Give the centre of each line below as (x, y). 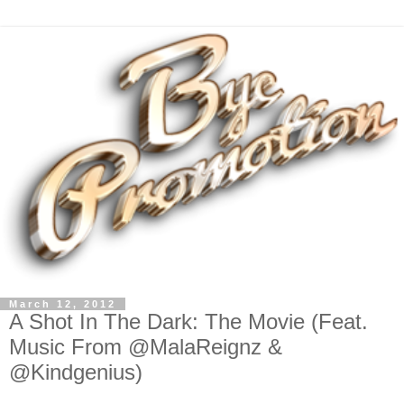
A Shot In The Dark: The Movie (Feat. (188, 321)
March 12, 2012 (63, 303)
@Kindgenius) (76, 372)
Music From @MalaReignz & (146, 346)
